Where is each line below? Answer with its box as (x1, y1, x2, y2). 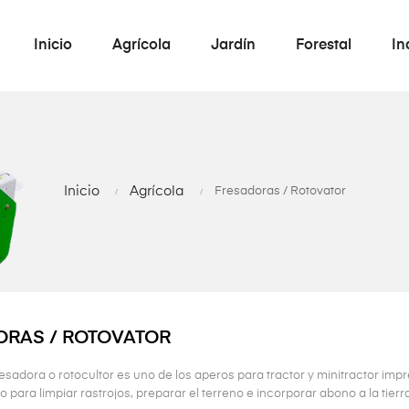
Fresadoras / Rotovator (214, 185, 346, 197)
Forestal (296, 38, 352, 53)
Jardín (211, 38, 257, 53)
